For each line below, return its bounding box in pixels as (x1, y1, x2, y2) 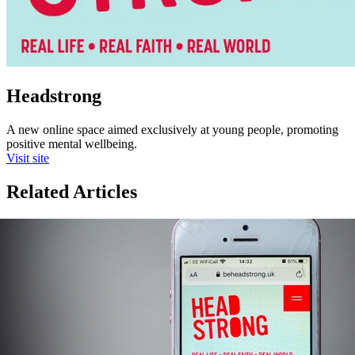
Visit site (6, 151, 49, 166)
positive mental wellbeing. (6, 137, 137, 151)
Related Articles (6, 181, 137, 203)
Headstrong (6, 86, 101, 107)
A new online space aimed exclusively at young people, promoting (6, 123, 338, 137)
